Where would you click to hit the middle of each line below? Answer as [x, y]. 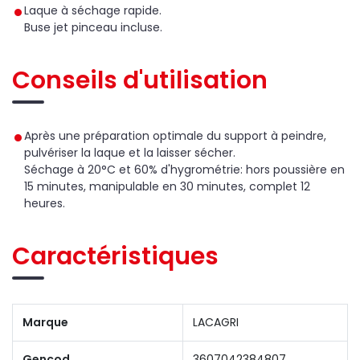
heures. [45, 203]
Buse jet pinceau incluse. [93, 27]
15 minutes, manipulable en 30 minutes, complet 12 [167, 186]
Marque [45, 322]
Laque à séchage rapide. [93, 10]
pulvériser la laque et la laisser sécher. [130, 152]
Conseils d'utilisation [140, 80]
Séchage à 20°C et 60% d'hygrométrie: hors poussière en [184, 169]
